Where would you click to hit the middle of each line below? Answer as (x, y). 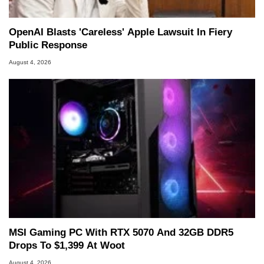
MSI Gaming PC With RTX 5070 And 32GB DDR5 (121, 233)
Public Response (48, 45)
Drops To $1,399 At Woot (67, 246)
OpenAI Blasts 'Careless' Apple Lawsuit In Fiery (121, 32)
